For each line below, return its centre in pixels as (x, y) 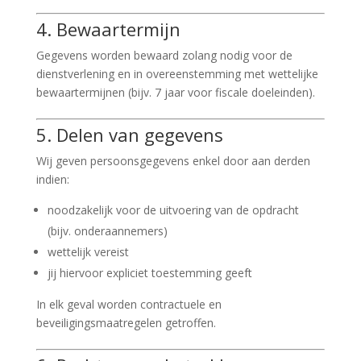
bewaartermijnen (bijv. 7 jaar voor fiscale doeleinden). (175, 92)
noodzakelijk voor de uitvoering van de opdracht (173, 210)
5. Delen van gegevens (129, 135)
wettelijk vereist (88, 252)
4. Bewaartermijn (108, 29)
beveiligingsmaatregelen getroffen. (126, 323)
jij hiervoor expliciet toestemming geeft (149, 273)
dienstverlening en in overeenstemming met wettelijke (177, 74)
